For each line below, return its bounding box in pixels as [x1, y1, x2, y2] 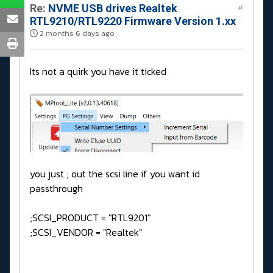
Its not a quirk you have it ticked [30, 64, 166, 79]
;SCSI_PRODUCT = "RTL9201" [30, 210, 151, 225]
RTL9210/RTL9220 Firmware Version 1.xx [30, 15, 236, 28]
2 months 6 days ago [40, 27, 115, 40]
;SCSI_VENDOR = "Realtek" [30, 224, 142, 239]
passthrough [30, 180, 83, 196]
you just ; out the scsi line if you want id [30, 166, 200, 181]
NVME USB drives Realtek [46, 2, 177, 15]
